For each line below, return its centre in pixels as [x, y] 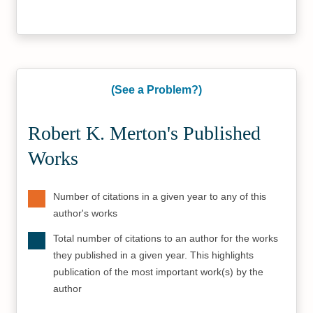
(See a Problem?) [156, 90]
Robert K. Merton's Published [145, 133]
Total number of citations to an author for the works [166, 238]
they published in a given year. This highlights [154, 255]
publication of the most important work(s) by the [159, 272]
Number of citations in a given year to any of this [160, 196]
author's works [86, 213]
